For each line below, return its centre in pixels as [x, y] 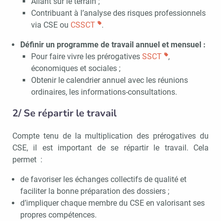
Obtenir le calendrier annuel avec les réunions [110, 80]
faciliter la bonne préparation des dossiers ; [94, 191]
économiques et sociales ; [76, 68]
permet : [27, 159]
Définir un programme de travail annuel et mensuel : [113, 44]
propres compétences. [58, 215]
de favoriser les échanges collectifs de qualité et [103, 179]
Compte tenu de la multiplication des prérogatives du [110, 136]
